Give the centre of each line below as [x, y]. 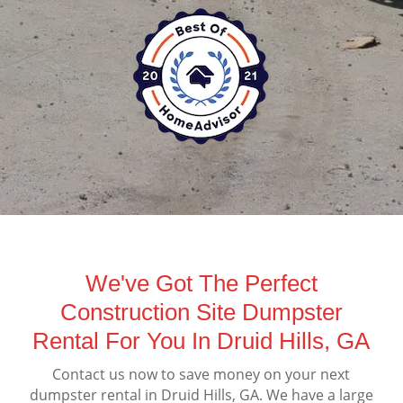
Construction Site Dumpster [201, 312]
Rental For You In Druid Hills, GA [201, 340]
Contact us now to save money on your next [201, 374]
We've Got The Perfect [201, 283]
